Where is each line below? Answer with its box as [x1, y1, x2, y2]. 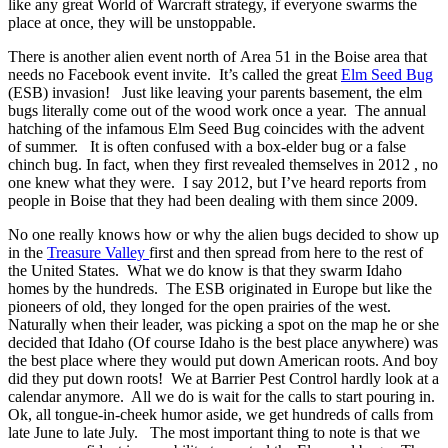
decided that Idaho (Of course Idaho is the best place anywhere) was [8, 334, 438, 352]
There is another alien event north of [8, 48, 240, 66]
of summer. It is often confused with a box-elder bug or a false [8, 138, 406, 156]
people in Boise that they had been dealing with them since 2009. [8, 192, 418, 210]
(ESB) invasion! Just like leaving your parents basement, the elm [8, 84, 422, 102]
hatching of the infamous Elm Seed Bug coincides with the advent [8, 120, 424, 138]
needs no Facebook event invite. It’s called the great [8, 66, 341, 84]
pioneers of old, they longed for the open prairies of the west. [8, 298, 395, 316]
